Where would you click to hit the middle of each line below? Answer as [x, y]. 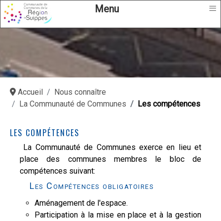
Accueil [30, 92]
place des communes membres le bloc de [110, 159]
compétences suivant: [57, 171]
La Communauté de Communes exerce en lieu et [110, 147]
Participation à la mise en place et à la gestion [118, 215]
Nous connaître [80, 92]
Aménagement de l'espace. [81, 203]
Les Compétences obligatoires [92, 186]
